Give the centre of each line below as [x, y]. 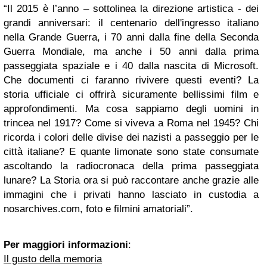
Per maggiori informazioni [66, 245]
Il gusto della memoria [53, 259]
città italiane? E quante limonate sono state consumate [131, 152]
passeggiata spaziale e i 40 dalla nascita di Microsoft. [131, 66]
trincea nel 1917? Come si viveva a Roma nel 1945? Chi [131, 123]
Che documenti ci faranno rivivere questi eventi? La [131, 80]
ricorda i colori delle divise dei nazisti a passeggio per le [131, 137]
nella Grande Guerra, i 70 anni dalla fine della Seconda [131, 37]
